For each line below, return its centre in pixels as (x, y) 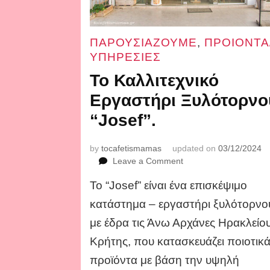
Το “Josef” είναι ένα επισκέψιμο (169, 186)
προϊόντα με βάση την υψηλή (165, 260)
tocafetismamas (132, 149)
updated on (196, 149)
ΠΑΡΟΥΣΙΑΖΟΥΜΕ (144, 43)
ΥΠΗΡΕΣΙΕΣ (126, 57)
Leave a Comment (148, 161)
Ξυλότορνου (206, 211)
